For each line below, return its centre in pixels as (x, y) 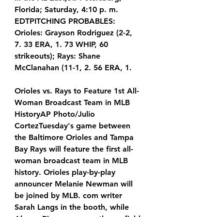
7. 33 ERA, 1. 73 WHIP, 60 (61, 45)
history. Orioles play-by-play (65, 172)
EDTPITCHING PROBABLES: (65, 21)
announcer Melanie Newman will (74, 184)
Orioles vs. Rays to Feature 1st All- (77, 91)
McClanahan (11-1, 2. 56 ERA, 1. (73, 68)
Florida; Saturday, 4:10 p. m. (66, 10)
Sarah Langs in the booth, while (72, 207)
